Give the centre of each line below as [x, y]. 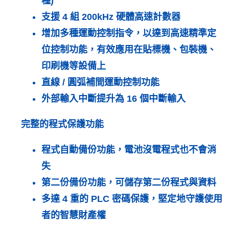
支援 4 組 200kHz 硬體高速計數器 [111, 17]
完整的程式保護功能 [62, 124]
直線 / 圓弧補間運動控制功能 [100, 83]
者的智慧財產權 [73, 215]
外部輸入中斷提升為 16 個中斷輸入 [113, 99]
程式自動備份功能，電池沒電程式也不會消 [129, 150]
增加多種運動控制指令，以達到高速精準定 [129, 33]
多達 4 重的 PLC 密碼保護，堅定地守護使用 [132, 199]
